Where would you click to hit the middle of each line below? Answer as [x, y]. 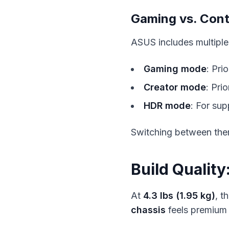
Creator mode [175, 87]
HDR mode [167, 106]
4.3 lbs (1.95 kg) [179, 196]
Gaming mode [175, 69]
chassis [148, 210]
